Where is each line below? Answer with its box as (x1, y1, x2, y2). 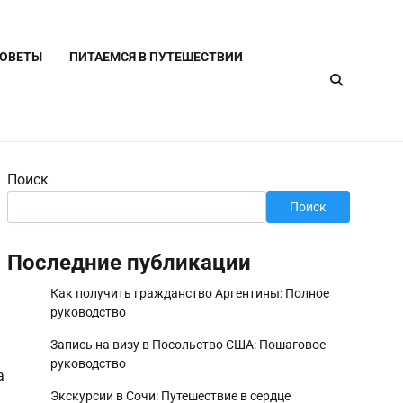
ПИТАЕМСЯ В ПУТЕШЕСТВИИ (69, 49, 244, 64)
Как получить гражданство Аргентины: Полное (50, 286, 329, 300)
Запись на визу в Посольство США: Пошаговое (50, 337, 326, 352)
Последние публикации (7, 250, 251, 275)
